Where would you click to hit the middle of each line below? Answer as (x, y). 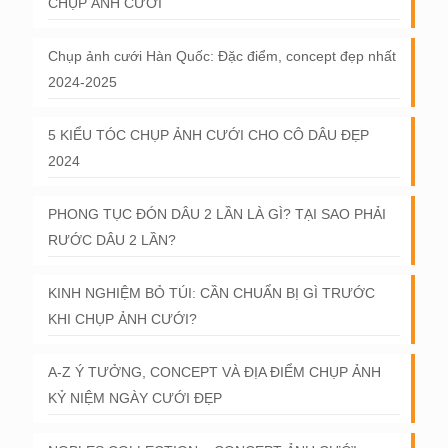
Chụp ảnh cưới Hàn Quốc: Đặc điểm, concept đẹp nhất (222, 56)
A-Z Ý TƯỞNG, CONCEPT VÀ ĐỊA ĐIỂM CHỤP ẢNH (214, 372)
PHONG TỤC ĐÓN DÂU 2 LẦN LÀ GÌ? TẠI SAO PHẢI (217, 214)
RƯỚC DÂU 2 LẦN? (112, 240)
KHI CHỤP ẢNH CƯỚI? (122, 319)
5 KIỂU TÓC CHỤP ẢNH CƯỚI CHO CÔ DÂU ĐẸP (208, 135)
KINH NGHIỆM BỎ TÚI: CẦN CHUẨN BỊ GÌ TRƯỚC (211, 293)
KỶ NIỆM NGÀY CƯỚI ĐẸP (135, 398)
